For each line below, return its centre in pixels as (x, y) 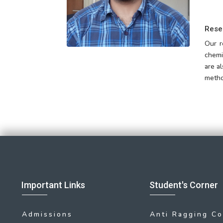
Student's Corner (183, 185)
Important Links (53, 185)
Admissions (47, 214)
